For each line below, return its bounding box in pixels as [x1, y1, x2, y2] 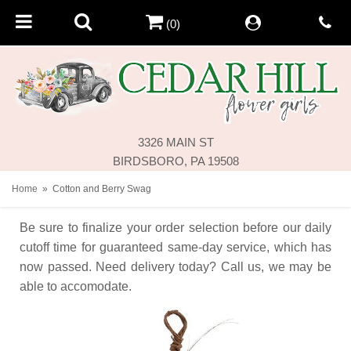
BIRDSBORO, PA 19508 [112, 154, 239, 168]
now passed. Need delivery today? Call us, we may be [20, 259, 331, 273]
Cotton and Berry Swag [52, 183, 151, 194]
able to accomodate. [20, 279, 132, 293]
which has [273, 240, 332, 254]
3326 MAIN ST [137, 135, 214, 149]
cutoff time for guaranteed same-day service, [20, 240, 270, 254]
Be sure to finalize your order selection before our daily [20, 220, 331, 234]
